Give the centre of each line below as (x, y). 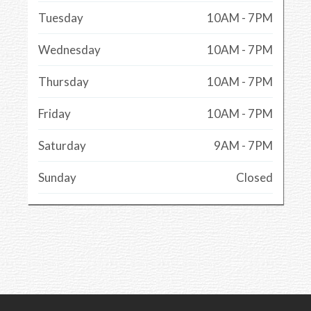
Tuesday (61, 18)
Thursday (64, 82)
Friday (54, 114)
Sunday (57, 178)
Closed (254, 178)
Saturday (62, 146)
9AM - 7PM (243, 146)
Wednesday (69, 50)
